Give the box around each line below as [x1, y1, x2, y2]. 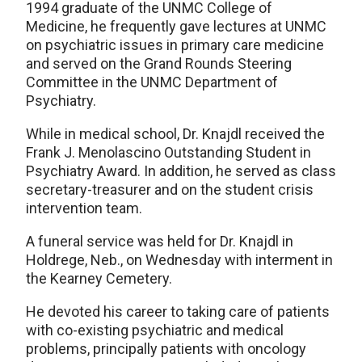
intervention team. [26, 200, 142, 217]
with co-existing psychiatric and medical [26, 322, 284, 339]
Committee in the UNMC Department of [26, 74, 278, 90]
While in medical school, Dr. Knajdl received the [26, 125, 325, 142]
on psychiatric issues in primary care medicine [26, 36, 324, 53]
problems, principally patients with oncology [26, 340, 306, 357]
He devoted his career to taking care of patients [26, 303, 330, 320]
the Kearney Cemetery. [26, 270, 172, 287]
